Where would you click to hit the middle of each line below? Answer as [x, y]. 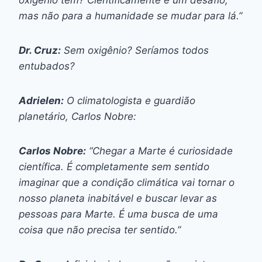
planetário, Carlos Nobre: [77, 116]
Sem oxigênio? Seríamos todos [135, 50]
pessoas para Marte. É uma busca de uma [118, 214]
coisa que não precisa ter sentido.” [100, 230]
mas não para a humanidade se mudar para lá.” [130, 15]
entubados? [47, 66]
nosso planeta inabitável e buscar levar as [118, 198]
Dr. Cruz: [40, 50]
